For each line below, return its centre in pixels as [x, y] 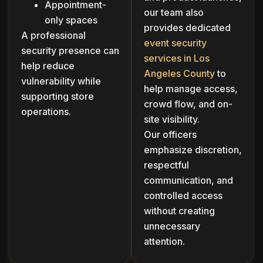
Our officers [170, 134]
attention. [164, 241]
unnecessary [172, 226]
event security [175, 43]
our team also [174, 12]
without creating [179, 210]
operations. [46, 111]
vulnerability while [61, 81]
